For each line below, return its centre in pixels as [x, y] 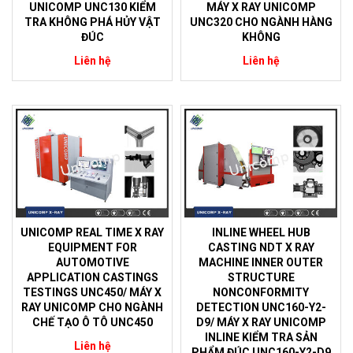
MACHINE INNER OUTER [261, 263]
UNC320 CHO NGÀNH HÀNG [261, 22]
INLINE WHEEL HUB [261, 233]
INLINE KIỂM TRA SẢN [261, 338]
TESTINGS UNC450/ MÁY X [92, 293]
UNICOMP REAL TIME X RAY [92, 233]
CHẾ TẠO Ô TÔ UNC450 [92, 323]
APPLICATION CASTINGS [92, 278]
